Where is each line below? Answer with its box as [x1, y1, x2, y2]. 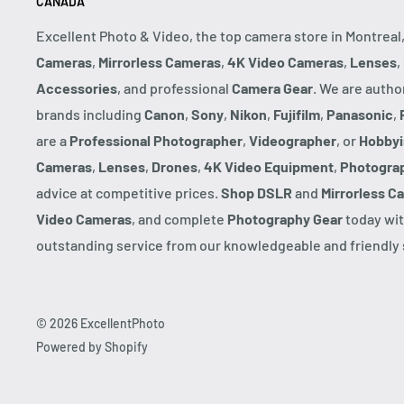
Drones [151, 157, 197, 175]
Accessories [36, 78, 117, 96]
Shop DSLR [221, 183, 292, 201]
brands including [36, 105, 144, 123]
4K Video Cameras [227, 52, 344, 70]
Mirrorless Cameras [98, 52, 221, 70]
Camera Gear [232, 78, 313, 96]
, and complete [132, 209, 227, 227]
